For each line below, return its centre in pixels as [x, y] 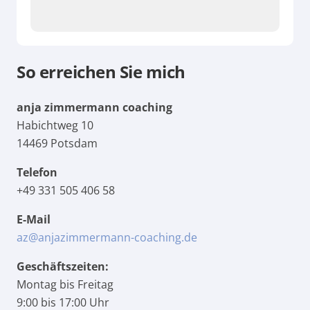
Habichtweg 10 [55, 125]
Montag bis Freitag [65, 284]
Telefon [37, 172]
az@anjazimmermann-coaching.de [107, 237]
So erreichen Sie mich [101, 72]
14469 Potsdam [57, 143]
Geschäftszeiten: [63, 266]
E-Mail [34, 219]
